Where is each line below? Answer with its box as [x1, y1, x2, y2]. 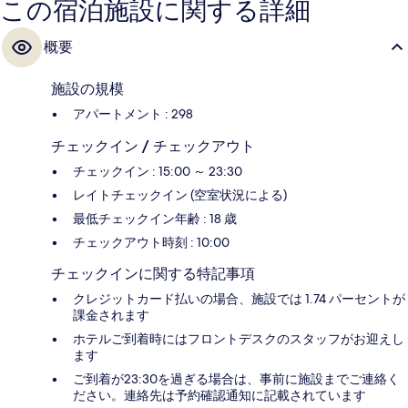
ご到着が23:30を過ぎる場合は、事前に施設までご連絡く [73, 371, 400, 388]
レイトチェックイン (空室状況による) [73, 187, 287, 204]
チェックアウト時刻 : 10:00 [73, 234, 229, 251]
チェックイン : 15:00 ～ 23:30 [73, 163, 242, 180]
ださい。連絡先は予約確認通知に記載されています [73, 387, 366, 404]
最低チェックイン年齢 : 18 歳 [73, 210, 237, 228]
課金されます [73, 307, 149, 324]
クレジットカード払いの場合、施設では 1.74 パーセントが [73, 291, 405, 308]
